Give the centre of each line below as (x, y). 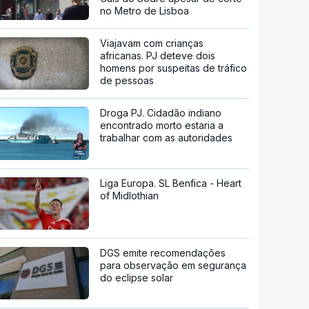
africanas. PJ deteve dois (158, 55)
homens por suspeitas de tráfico (174, 68)
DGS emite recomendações (163, 253)
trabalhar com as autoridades (167, 137)
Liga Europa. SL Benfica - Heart (171, 183)
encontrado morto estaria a (162, 125)
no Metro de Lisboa (145, 10)
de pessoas (127, 80)
